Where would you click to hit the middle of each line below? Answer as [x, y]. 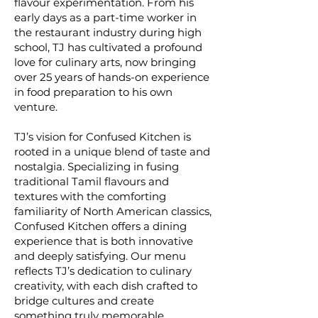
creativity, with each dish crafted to [106, 286]
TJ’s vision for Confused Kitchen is [103, 137]
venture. [36, 107]
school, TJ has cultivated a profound [108, 47]
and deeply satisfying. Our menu [100, 256]
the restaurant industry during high [108, 32]
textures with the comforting [90, 196]
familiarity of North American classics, [113, 211]
